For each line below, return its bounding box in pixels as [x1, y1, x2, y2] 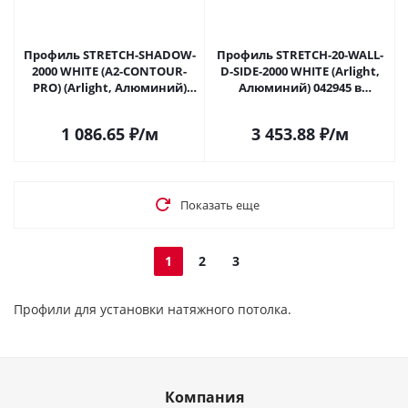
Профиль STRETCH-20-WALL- [216, 46, 383, 63]
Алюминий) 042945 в [238, 79, 362, 96]
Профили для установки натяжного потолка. [14, 301, 291, 318]
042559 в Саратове [106, 96, 164, 112]
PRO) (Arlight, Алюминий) [32, 79, 187, 96]
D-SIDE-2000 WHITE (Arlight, [219, 63, 380, 79]
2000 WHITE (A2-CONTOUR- [32, 63, 187, 79]
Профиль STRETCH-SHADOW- [23, 46, 196, 63]
